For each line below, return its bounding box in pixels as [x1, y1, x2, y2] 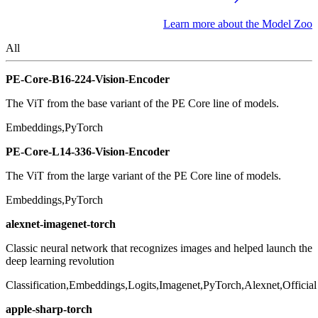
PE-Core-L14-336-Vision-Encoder [6, 146, 170, 158]
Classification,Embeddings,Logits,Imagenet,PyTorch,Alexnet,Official [6, 279, 317, 292]
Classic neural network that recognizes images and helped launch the [6, 242, 312, 255]
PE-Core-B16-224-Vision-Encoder [6, 73, 170, 86]
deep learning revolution [6, 255, 114, 268]
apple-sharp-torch [6, 303, 92, 316]
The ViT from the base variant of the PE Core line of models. [6, 97, 279, 110]
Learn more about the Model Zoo [163, 18, 312, 31]
